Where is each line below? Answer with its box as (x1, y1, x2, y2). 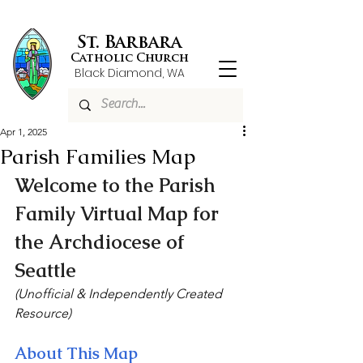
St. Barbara (77, 35, 181, 52)
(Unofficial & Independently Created (15, 286, 225, 301)
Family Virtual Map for (15, 201, 224, 226)
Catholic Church (70, 53, 189, 65)
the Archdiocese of (15, 229, 189, 254)
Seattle (15, 258, 76, 283)
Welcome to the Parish (15, 173, 220, 198)
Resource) (15, 305, 71, 321)
